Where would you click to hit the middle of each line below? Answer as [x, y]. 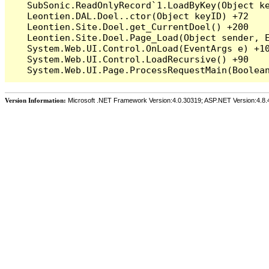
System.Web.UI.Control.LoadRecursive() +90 [130, 59]
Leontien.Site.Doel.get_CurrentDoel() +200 [130, 26]
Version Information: [35, 100]
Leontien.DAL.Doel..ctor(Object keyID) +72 [130, 16]
